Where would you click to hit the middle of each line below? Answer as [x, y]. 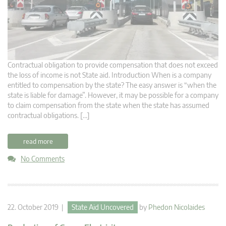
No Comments [43, 159]
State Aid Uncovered [103, 207]
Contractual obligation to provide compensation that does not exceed [113, 65]
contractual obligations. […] [49, 116]
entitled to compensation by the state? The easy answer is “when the [112, 85]
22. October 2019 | [38, 207]
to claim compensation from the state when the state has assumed [108, 105]
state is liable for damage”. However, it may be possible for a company [113, 95]
